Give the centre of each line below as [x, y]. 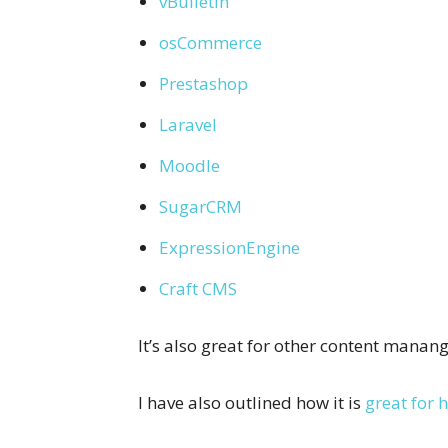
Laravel [188, 124]
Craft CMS [198, 288]
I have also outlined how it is [251, 402]
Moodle [189, 165]
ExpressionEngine [229, 247]
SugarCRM [200, 206]
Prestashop [203, 83]
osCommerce [210, 42]
